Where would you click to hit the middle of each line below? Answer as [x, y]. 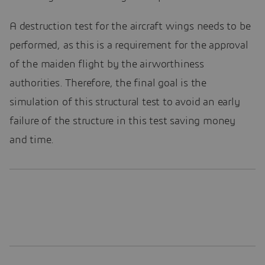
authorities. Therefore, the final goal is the [108, 83]
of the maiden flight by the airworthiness [107, 64]
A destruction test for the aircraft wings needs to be [130, 26]
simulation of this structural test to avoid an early [125, 102]
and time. [32, 140]
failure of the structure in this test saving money [122, 121]
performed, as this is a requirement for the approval [129, 45]
